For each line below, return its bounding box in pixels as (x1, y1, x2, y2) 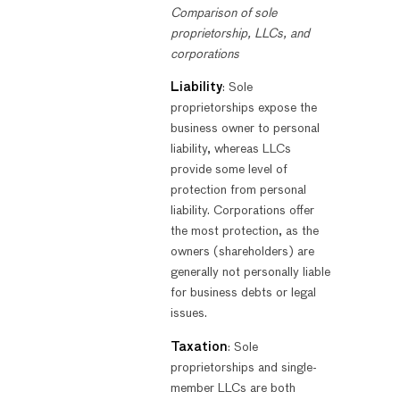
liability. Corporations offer (170, 204, 314, 218)
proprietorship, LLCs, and (170, 27, 310, 40)
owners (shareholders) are (170, 246, 314, 259)
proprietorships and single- (170, 361, 317, 374)
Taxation (170, 340, 228, 354)
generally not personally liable (170, 266, 330, 279)
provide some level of (170, 163, 287, 177)
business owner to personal (170, 122, 320, 136)
